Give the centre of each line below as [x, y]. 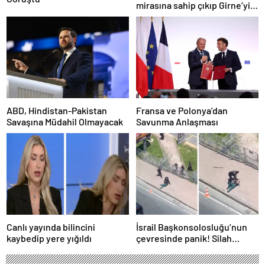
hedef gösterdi [167, 16]
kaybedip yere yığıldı [49, 238]
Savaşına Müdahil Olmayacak [65, 121]
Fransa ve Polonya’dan [182, 110]
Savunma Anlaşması [177, 121]
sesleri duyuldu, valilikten [189, 249]
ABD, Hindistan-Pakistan [57, 110]
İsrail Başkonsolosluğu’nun [192, 227]
